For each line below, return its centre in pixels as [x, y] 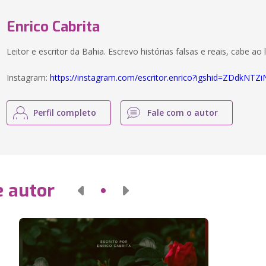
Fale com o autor [183, 113]
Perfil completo [65, 113]
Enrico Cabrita [53, 27]
